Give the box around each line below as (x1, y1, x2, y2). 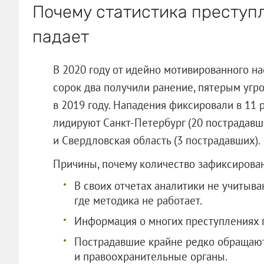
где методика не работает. (74, 193, 202, 207)
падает (32, 26, 89, 47)
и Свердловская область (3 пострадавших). (52, 133, 260, 147)
